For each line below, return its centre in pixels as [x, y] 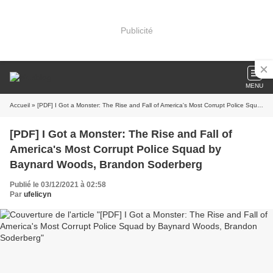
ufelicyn [37, 194]
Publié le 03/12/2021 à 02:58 [58, 185]
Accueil [20, 105]
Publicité [136, 30]
